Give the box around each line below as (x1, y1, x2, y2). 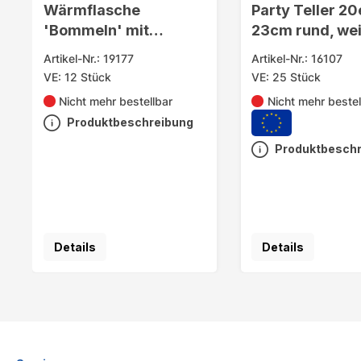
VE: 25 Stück (251, 70, 322, 85)
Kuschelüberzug (43, 41, 160, 60)
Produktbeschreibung (66, 115, 193, 130)
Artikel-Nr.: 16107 (251, 52, 343, 66)
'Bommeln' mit (43, 21, 149, 39)
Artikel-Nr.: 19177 (43, 52, 134, 66)
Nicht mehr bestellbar (59, 94, 173, 109)
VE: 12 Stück (43, 70, 111, 85)
